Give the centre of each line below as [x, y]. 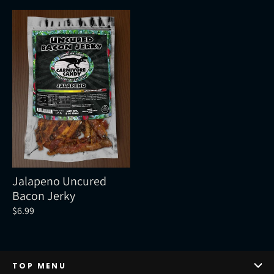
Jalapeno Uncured [59, 181]
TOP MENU [39, 265]
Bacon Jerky [44, 195]
